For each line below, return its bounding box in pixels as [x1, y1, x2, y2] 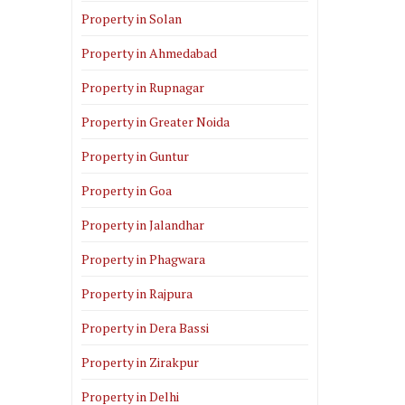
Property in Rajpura [81, 284, 193, 302]
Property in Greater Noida [81, 112, 230, 130]
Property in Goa [81, 181, 172, 199]
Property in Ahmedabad [81, 43, 217, 61]
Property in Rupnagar [81, 78, 204, 96]
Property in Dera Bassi [81, 318, 209, 336]
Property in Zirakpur [81, 353, 199, 371]
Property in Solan [81, 9, 182, 27]
